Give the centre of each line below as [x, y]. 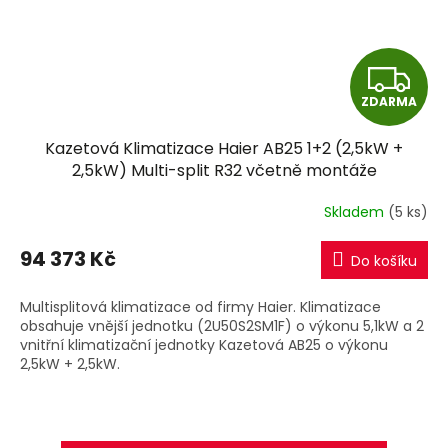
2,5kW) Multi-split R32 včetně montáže [224, 171]
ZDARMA [389, 102]
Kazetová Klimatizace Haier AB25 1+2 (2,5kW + [224, 149]
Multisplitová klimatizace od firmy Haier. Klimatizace [200, 307]
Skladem [356, 211]
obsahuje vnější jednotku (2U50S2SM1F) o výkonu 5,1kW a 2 [222, 326]
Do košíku [384, 261]
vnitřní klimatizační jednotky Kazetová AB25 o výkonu [204, 345]
